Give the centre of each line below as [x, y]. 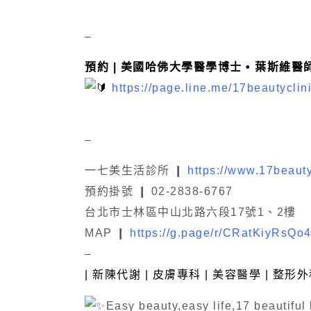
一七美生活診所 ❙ [134, 171]
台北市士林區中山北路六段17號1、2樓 [191, 212]
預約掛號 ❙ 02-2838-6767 [159, 192]
